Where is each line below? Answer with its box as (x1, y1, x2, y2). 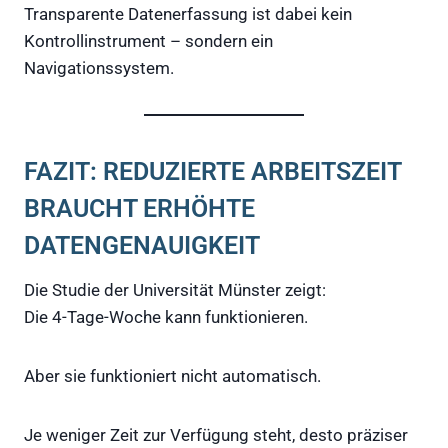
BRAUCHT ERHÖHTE (24, 194, 255, 224)
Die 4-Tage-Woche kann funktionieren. (24, 306, 308, 327)
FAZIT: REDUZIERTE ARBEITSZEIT (24, 157, 401, 187)
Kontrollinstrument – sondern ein (24, 30, 273, 51)
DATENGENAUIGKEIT (24, 231, 260, 261)
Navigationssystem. (24, 57, 174, 78)
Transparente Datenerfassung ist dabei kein (24, 3, 352, 24)
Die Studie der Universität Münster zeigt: (24, 279, 326, 300)
